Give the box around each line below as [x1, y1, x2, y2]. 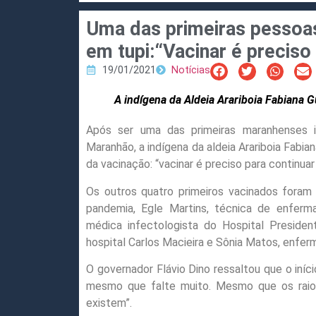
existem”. [86, 296, 132, 310]
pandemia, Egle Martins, [86, 201, 214, 215]
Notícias [171, 63, 210, 76]
